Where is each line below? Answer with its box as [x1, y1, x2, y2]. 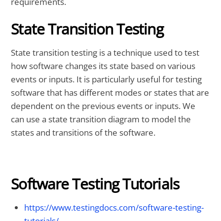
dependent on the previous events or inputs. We [11, 100, 196, 111]
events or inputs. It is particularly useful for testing [11, 73, 202, 85]
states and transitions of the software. [11, 126, 156, 138]
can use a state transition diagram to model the [11, 113, 191, 125]
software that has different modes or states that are [11, 86, 210, 98]
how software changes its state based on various [11, 60, 196, 72]
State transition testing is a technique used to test [11, 46, 200, 58]
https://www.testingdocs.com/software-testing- [24, 201, 204, 213]
